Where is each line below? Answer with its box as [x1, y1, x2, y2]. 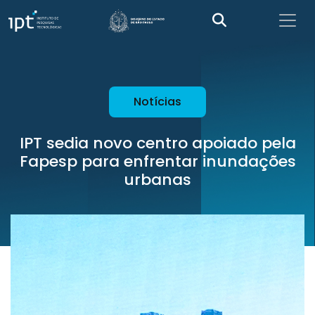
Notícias [134, 94, 181, 110]
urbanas [124, 169, 191, 191]
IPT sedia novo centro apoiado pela [19, 132, 296, 154]
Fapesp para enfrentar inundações [19, 150, 296, 172]
